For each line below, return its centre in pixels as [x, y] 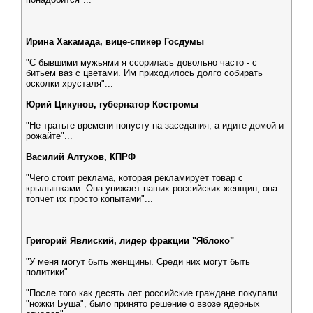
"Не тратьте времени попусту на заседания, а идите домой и [155, 125]
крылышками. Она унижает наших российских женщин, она [152, 188]
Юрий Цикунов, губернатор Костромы [112, 104]
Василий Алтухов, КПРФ [81, 157]
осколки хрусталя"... [70, 83]
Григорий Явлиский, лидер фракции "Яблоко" [130, 241]
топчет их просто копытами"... [89, 199]
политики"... [51, 272]
